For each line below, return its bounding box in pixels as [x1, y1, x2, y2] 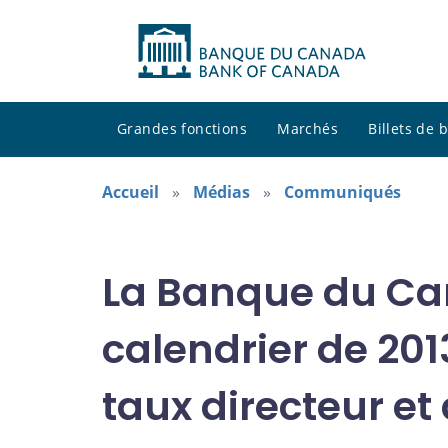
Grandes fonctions [117, 119, 248, 139]
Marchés [277, 119, 339, 139]
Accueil [102, 181, 159, 204]
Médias [193, 181, 250, 204]
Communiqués [284, 181, 401, 204]
